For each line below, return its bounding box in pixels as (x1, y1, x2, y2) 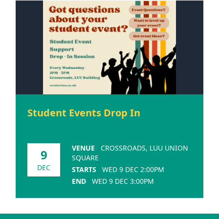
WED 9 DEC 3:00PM (92, 176, 154, 186)
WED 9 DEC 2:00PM (102, 164, 164, 174)
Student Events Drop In (27, 106, 140, 119)
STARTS (72, 164, 96, 174)
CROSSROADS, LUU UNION (101, 143, 188, 153)
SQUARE (72, 153, 99, 162)
